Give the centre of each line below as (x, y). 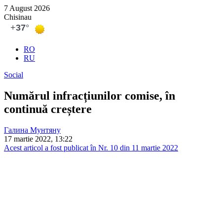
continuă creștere (48, 109)
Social (14, 75)
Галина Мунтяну (32, 130)
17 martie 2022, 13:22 (38, 139)
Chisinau (18, 17)
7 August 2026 (27, 8)
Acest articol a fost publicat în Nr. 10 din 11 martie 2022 (91, 147)
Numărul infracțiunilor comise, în (90, 95)
